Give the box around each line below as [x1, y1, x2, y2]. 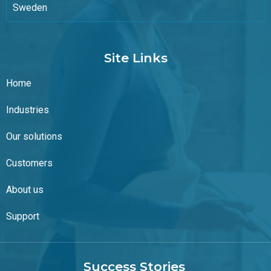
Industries [6, 104, 49, 116]
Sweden [13, 2, 47, 14]
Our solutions [6, 131, 62, 143]
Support [6, 211, 39, 223]
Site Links [103, 50, 168, 66]
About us [6, 184, 44, 196]
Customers [6, 157, 53, 169]
